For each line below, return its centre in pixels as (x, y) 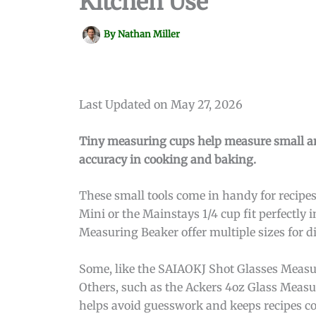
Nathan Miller (149, 35)
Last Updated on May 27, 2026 (161, 104)
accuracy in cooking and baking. (168, 159)
